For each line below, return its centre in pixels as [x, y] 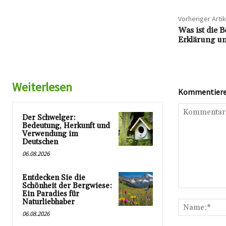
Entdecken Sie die [54, 178]
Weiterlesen [42, 87]
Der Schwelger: [49, 118]
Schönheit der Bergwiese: [67, 186]
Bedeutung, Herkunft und [66, 126]
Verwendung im [50, 134]
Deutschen [40, 142]
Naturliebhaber [48, 202]
